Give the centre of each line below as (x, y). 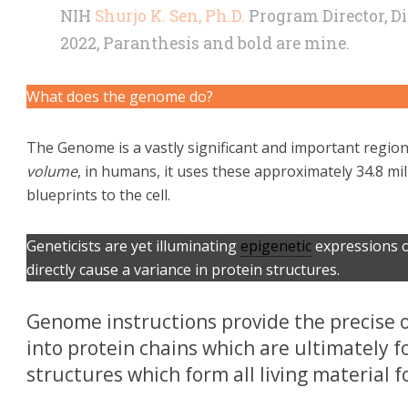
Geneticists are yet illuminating (133, 246)
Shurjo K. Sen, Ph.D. (170, 16)
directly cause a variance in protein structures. (183, 270)
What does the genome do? (120, 97)
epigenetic (276, 246)
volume (52, 171)
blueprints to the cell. (98, 195)
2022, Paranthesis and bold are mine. (205, 43)
